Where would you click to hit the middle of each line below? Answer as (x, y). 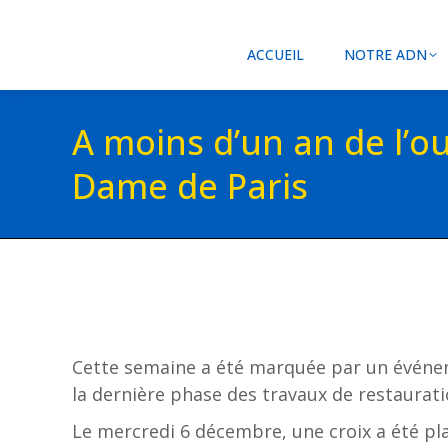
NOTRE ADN (385, 54)
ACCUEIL (275, 54)
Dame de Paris (190, 186)
